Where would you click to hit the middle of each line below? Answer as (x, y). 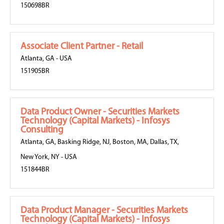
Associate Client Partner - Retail (82, 47)
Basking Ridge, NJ (83, 142)
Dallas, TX (164, 142)
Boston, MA (130, 142)
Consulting (42, 130)
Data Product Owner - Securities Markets (100, 112)
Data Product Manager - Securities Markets (104, 211)
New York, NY (40, 157)
